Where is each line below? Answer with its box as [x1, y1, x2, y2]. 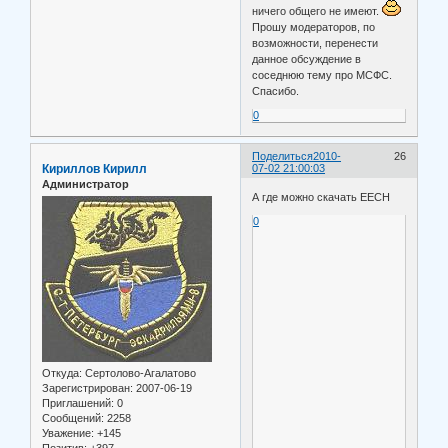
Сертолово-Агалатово [82, 367, 196, 380]
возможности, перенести [252, 36, 379, 49]
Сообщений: [42, 412, 104, 425]
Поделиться [252, 149, 314, 162]
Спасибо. [252, 84, 300, 97]
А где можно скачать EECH [252, 191, 391, 204]
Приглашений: [42, 397, 114, 410]
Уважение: [42, 427, 94, 440]
